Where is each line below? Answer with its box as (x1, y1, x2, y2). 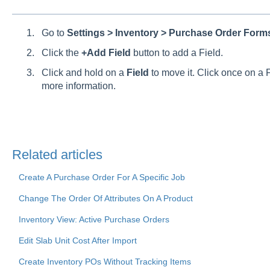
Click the (41, 47, 81, 58)
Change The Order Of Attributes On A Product (18, 193, 193, 203)
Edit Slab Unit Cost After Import (18, 235, 137, 245)
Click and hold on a (41, 67, 127, 78)
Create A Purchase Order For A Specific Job (18, 172, 185, 182)
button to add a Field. (130, 47, 223, 58)
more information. (41, 80, 116, 91)
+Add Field (81, 47, 131, 58)
